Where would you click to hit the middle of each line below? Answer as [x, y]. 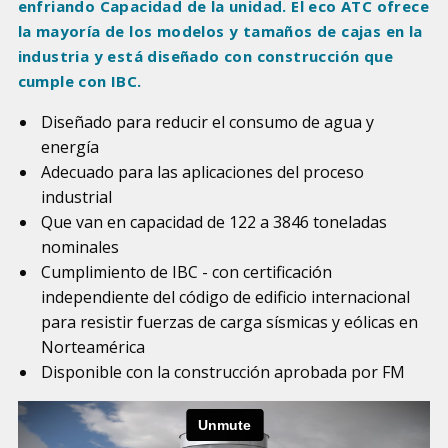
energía [69, 147]
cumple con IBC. [79, 81]
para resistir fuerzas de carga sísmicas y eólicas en [229, 322]
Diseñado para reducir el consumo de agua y [207, 122]
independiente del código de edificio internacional [225, 297]
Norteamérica [92, 347]
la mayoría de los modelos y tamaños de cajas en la [220, 31]
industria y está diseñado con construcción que [205, 56]
